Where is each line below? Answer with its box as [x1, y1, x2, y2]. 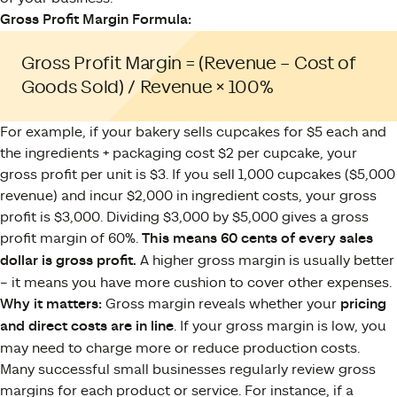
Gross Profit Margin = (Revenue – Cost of [21, 52, 356, 74]
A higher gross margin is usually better [136, 252, 394, 269]
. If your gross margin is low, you [174, 317, 386, 334]
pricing [340, 295, 386, 313]
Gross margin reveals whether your [102, 295, 340, 312]
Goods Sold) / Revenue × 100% [21, 76, 274, 98]
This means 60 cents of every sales [142, 230, 373, 247]
